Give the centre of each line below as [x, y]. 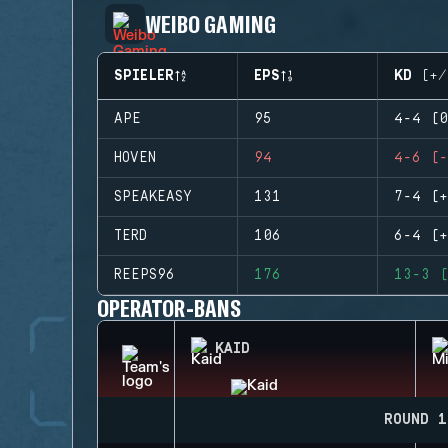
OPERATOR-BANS [169, 307]
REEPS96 [144, 275]
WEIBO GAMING [210, 23]
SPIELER [144, 76]
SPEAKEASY [153, 197]
